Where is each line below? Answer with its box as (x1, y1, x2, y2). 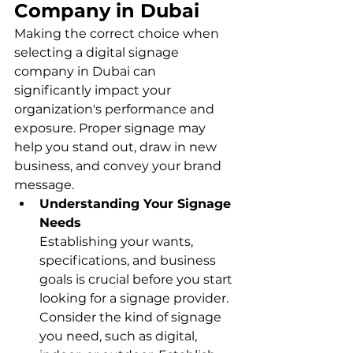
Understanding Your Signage (39, 195, 235, 211)
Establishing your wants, (39, 233, 196, 249)
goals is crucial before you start (39, 271, 236, 287)
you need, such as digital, (39, 328, 200, 344)
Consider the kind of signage (39, 309, 225, 325)
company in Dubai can (14, 63, 159, 79)
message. (14, 176, 74, 192)
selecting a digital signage (14, 44, 182, 60)
